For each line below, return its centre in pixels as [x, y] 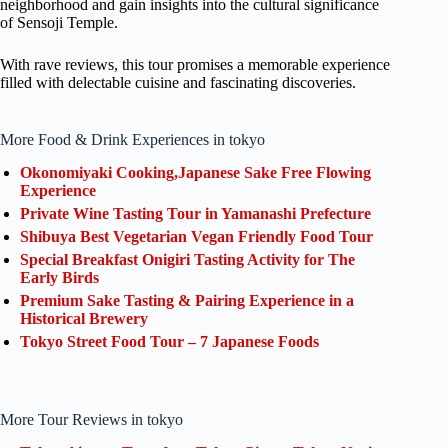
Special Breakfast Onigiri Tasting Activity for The [187, 260]
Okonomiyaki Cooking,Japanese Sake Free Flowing [195, 173]
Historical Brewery [84, 319]
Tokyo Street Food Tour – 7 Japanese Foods [169, 342]
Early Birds [59, 278]
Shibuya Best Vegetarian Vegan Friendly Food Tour [196, 237]
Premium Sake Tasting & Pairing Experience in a [187, 301]
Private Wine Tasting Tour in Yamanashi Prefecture [195, 214]
